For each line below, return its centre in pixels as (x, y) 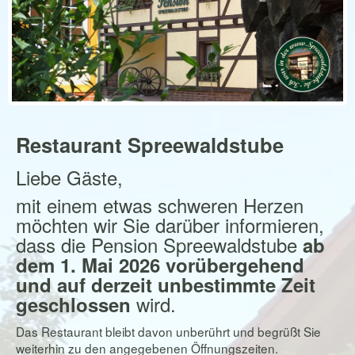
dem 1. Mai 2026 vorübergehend (160, 265)
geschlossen (73, 304)
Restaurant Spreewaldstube (150, 145)
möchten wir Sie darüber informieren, (170, 225)
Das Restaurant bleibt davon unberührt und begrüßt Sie (168, 331)
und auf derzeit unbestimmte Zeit (166, 284)
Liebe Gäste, (69, 177)
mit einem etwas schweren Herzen (160, 205)
